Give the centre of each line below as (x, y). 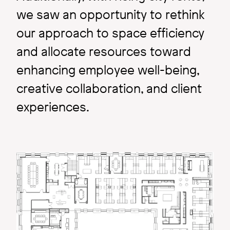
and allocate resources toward (104, 51)
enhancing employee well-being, (108, 70)
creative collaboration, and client (109, 88)
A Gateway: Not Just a (95, 154)
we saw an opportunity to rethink (111, 14)
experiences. (54, 107)
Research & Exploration (83, 127)
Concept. (49, 175)
